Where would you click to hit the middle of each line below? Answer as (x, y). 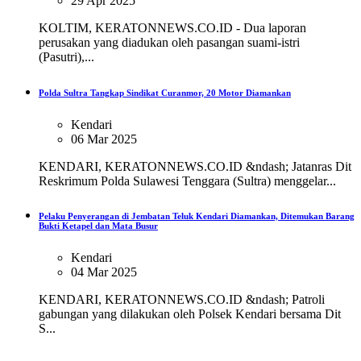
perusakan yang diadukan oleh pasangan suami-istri (169, 42)
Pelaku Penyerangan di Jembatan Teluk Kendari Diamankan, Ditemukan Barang (197, 216)
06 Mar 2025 (104, 139)
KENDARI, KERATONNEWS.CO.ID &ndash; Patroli (182, 300)
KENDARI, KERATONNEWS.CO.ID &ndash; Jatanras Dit (195, 166)
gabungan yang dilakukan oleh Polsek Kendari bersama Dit (190, 314)
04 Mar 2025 (104, 272)
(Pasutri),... (66, 56)
